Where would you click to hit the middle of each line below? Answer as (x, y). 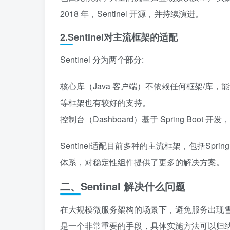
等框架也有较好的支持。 (105, 102)
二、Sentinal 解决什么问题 (123, 186)
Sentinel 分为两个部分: (102, 59)
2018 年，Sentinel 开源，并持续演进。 (132, 14)
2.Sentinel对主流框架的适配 (119, 37)
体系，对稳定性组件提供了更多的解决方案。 (142, 162)
